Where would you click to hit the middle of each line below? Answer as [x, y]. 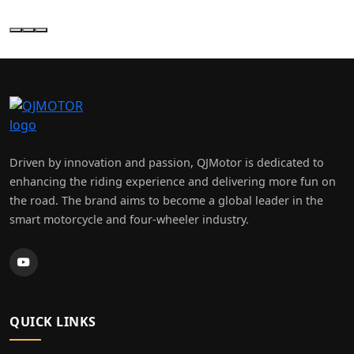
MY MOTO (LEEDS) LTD [171, 110]
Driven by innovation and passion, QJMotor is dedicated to [167, 162]
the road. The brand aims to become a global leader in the [166, 200]
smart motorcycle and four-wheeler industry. [129, 219]
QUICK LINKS [53, 321]
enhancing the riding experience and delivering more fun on [173, 181]
